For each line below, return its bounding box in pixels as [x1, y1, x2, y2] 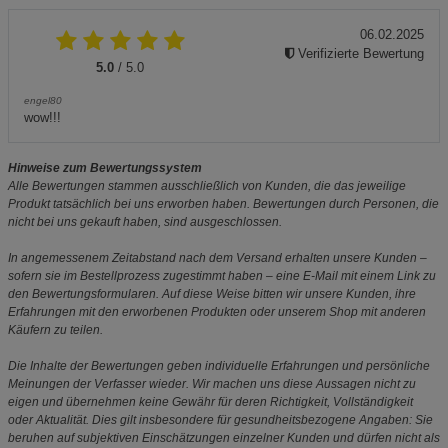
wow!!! [24, 110, 61, 125]
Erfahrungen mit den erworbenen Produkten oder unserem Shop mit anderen [8, 305, 426, 319]
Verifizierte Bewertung [294, 46, 424, 61]
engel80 [24, 95, 62, 106]
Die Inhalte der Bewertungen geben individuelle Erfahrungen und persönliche [8, 359, 430, 373]
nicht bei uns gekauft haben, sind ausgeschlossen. [8, 215, 282, 229]
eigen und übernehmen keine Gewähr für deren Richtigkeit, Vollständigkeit [8, 395, 413, 409]
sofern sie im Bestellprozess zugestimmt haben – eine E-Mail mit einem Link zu [8, 269, 436, 283]
